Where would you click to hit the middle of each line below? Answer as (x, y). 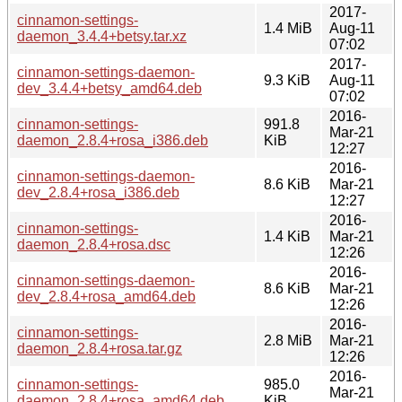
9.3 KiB (287, 80)
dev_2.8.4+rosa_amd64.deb (106, 296)
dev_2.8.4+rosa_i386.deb (98, 192)
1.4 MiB (288, 28)
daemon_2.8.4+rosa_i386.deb (113, 140)
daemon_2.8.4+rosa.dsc (94, 244)
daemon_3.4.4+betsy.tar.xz (102, 36)
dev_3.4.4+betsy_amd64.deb (109, 88)
